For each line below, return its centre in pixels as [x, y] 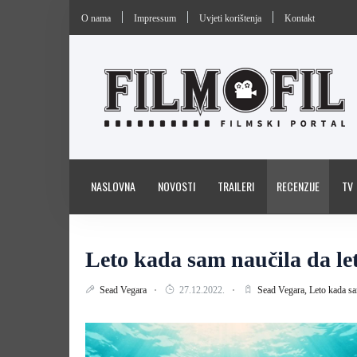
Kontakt [300, 18]
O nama [96, 18]
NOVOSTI [177, 186]
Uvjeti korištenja [230, 18]
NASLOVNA [113, 186]
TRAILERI [236, 186]
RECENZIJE [298, 186]
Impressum [155, 18]
